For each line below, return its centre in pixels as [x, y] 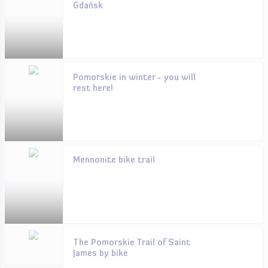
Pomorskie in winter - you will [134, 78]
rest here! [93, 89]
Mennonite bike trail [114, 161]
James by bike [100, 254]
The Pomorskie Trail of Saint [131, 243]
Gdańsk [88, 6]
